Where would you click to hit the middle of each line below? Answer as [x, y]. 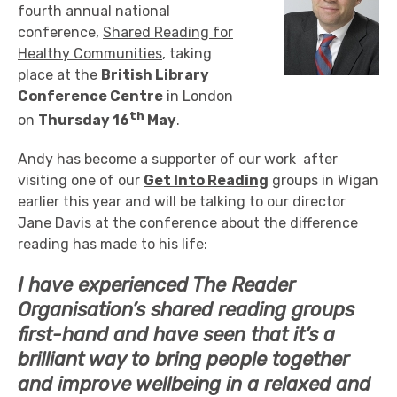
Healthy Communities [90, 54]
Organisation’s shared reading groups [186, 310]
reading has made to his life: [113, 245]
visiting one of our [81, 181]
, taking [187, 54]
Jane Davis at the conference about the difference [188, 223]
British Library [155, 75]
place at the [59, 75]
